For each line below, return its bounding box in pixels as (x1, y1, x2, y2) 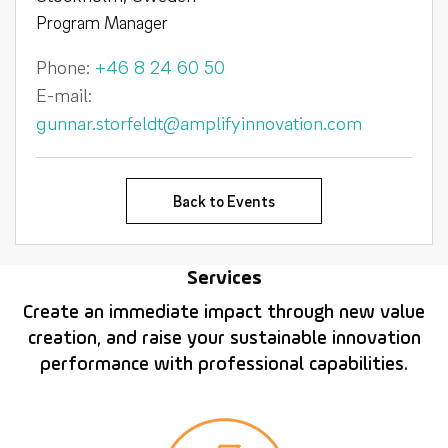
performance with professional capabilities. (40, 355, 408, 375)
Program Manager (36, 11, 168, 33)
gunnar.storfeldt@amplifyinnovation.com (36, 110, 362, 135)
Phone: (36, 54, 95, 79)
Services (186, 268, 262, 289)
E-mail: (36, 82, 92, 107)
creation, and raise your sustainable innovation (27, 329, 421, 349)
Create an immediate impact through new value (23, 303, 425, 323)
